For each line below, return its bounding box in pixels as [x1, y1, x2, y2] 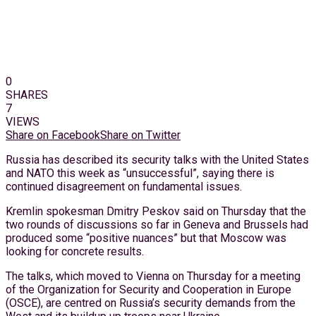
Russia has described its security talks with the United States [6, 152, 309, 166]
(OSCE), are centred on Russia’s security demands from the [6, 296, 296, 310]
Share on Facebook [6, 128, 100, 142]
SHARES [6, 87, 48, 102]
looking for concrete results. [6, 244, 144, 258]
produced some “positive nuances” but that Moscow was [6, 231, 286, 245]
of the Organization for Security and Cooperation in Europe [6, 282, 291, 296]
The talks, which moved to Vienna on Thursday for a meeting [6, 269, 300, 283]
